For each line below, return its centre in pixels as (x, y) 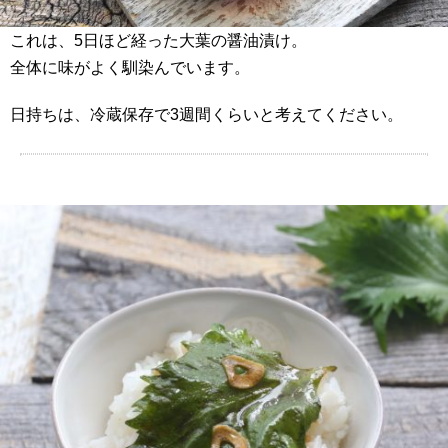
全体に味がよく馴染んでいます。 (130, 68)
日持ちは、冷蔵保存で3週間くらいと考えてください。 (206, 115)
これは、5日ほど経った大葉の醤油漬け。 (158, 41)
